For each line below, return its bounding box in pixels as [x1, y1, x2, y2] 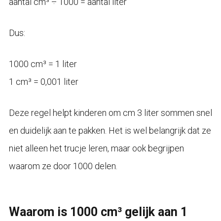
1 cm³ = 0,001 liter [8, 76, 78, 87]
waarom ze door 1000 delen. [8, 160, 117, 171]
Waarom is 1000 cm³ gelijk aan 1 [8, 204, 187, 219]
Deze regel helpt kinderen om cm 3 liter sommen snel [8, 107, 212, 118]
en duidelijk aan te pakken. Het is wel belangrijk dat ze [8, 125, 211, 136]
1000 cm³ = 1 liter [8, 58, 77, 69]
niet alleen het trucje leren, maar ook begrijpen [8, 143, 184, 153]
